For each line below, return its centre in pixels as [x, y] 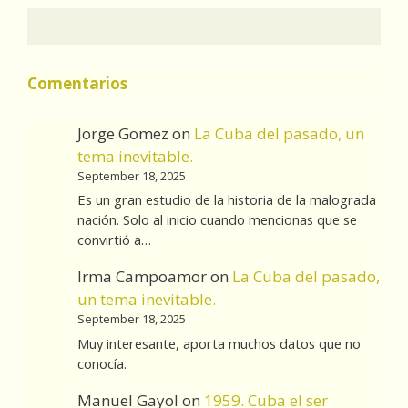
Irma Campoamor [143, 277]
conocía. [102, 363]
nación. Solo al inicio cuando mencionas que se [218, 220]
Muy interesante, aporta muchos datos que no [219, 343]
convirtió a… [115, 240]
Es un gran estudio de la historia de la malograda [227, 200]
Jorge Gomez [123, 133]
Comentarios [77, 83]
